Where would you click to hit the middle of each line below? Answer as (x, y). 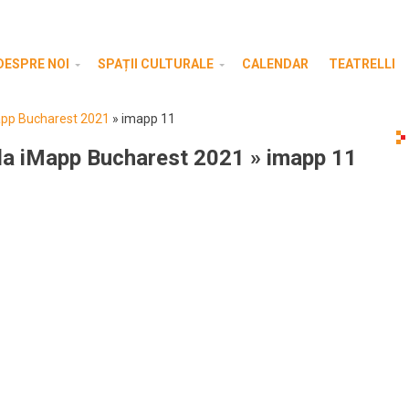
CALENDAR (275, 64)
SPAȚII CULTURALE (156, 64)
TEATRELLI (362, 64)
